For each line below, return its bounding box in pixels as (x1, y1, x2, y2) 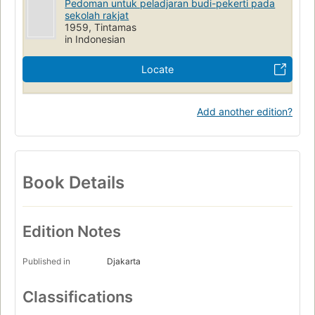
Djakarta (107, 256, 141, 267)
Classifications (22, 288, 133, 307)
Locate (141, 63, 174, 75)
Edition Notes (22, 222, 121, 241)
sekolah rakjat (65, 8, 129, 21)
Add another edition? (197, 105, 292, 117)
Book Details (22, 172, 124, 193)
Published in (22, 256, 70, 267)
